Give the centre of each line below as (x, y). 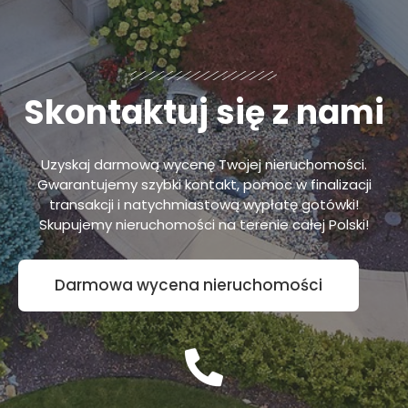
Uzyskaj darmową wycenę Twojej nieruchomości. (204, 165)
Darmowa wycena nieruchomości (189, 285)
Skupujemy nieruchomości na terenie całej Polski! (204, 225)
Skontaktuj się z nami (204, 113)
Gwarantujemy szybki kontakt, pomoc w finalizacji (204, 185)
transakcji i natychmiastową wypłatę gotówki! (204, 205)
